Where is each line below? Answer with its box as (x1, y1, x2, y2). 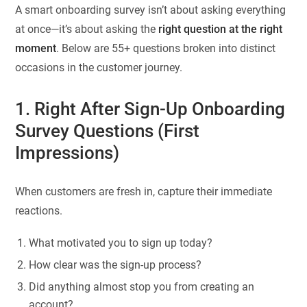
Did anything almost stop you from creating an (29, 280, 255, 293)
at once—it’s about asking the (15, 23, 159, 36)
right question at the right (158, 23, 283, 36)
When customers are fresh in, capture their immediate (15, 184, 273, 198)
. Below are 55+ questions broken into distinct (56, 42, 276, 56)
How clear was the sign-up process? (29, 258, 202, 271)
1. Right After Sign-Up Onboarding (15, 99, 286, 120)
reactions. (15, 204, 63, 217)
